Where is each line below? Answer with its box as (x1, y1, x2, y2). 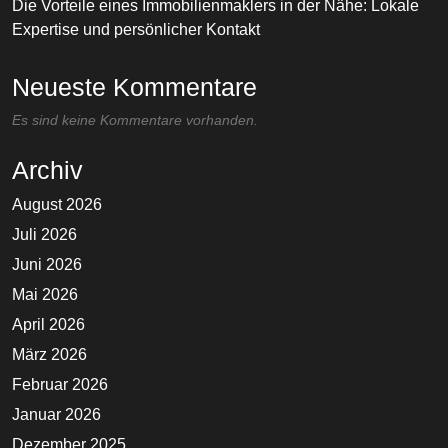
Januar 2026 (12, 406, 101, 424)
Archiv (12, 156, 83, 185)
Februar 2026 (12, 376, 108, 394)
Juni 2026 (12, 256, 82, 274)
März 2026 (12, 346, 87, 364)
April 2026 (12, 316, 85, 334)
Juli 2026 (12, 226, 77, 244)
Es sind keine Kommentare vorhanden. (12, 112, 258, 129)
